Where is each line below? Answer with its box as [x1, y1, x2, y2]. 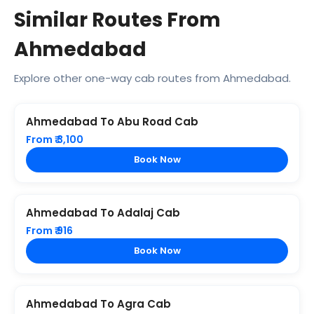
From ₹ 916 [26, 224, 73, 238]
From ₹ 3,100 [26, 132, 83, 146]
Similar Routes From [14, 6, 221, 34]
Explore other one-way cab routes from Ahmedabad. [14, 71, 291, 86]
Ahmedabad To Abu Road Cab [26, 114, 198, 129]
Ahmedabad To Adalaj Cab [26, 205, 180, 220]
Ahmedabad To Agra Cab [26, 296, 171, 311]
